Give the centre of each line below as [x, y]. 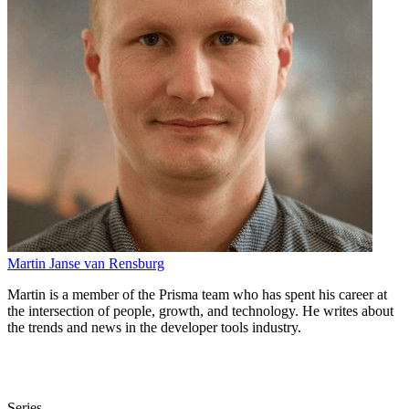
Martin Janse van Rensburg [86, 263]
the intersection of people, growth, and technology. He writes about [200, 310]
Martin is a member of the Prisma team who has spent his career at [197, 294]
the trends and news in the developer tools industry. [154, 327]
